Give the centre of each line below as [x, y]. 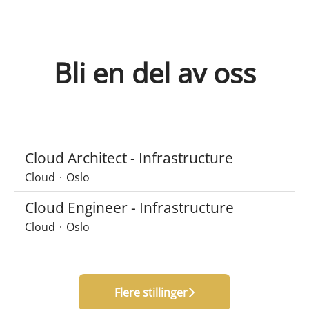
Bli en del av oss [154, 73]
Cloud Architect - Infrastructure [129, 158]
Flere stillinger [151, 292]
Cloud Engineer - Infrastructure [129, 208]
